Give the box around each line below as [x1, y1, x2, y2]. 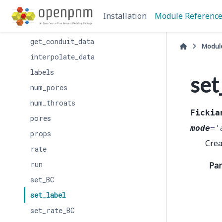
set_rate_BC [30, 206, 75, 215]
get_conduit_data [30, 37, 94, 46]
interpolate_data [30, 52, 95, 61]
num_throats [30, 98, 75, 108]
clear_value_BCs [30, 6, 91, 15]
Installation [103, 10, 147, 21]
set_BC [30, 175, 55, 184]
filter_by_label [30, 21, 91, 31]
